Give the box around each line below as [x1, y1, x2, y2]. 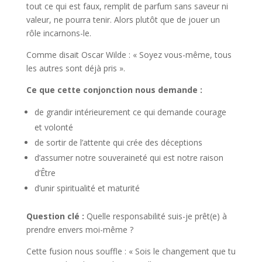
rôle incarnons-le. [26, 27, 91, 39]
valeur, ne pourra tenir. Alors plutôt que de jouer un [26, 14, 220, 25]
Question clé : [26, 211, 84, 222]
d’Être [34, 167, 56, 178]
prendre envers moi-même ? [26, 224, 133, 235]
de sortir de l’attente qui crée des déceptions [34, 137, 202, 148]
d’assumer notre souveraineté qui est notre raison [34, 152, 223, 163]
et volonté [34, 122, 73, 133]
